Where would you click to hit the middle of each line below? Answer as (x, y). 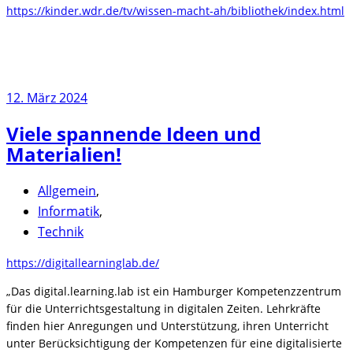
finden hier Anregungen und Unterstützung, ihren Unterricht (167, 326)
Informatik (69, 212)
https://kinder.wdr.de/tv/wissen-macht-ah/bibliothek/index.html (175, 11)
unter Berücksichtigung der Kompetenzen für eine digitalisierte (174, 344)
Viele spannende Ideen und (134, 134)
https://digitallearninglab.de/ (83, 263)
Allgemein (67, 191)
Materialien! (64, 154)
